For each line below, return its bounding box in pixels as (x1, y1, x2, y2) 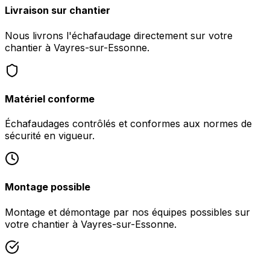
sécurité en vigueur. (5, 130, 95, 142)
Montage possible (5, 181, 90, 193)
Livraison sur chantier (5, 4, 110, 17)
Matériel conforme (5, 92, 95, 105)
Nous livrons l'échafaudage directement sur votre (5, 29, 233, 42)
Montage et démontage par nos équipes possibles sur (5, 206, 250, 218)
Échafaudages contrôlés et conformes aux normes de (5, 118, 252, 130)
